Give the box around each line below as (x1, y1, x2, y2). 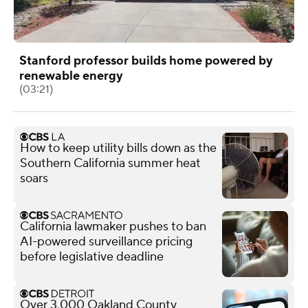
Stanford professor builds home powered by (19, 52, 273, 69)
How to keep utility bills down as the (20, 140, 217, 156)
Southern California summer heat (20, 155, 201, 171)
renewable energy (19, 67, 123, 84)
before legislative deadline (20, 248, 164, 265)
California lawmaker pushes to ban (20, 218, 206, 234)
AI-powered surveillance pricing (20, 233, 192, 250)
